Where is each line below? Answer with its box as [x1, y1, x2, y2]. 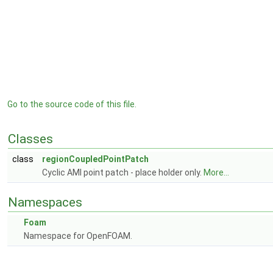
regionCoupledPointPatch [42, 154, 149, 164]
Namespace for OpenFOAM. [24, 231, 132, 241]
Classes [8, 132, 53, 146]
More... [204, 168, 229, 177]
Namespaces [8, 195, 82, 210]
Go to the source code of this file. [7, 99, 136, 109]
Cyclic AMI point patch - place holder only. [42, 168, 204, 177]
